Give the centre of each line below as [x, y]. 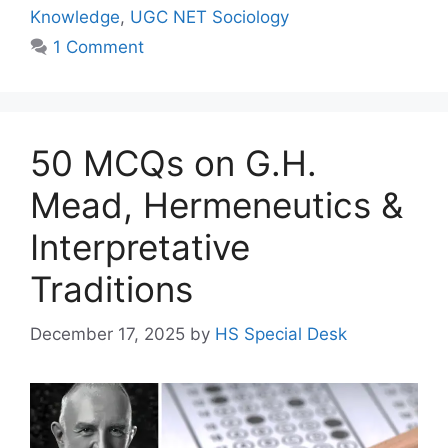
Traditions [111, 289]
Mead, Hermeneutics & [216, 205]
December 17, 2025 [107, 333]
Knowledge [75, 17]
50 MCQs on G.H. [173, 163]
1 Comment [99, 47]
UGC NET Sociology [209, 17]
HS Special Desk [281, 333]
